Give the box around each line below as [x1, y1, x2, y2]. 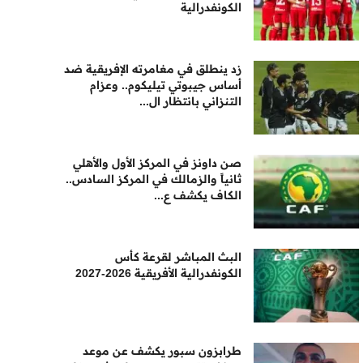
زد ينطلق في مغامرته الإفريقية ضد [64, 62, 242, 76]
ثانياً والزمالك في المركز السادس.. [66, 172, 242, 186]
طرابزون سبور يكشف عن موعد [83, 344, 242, 358]
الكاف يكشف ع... [154, 188, 242, 203]
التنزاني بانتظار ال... [139, 94, 242, 109]
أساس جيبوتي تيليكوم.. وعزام [90, 78, 242, 92]
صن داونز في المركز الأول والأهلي [73, 156, 242, 170]
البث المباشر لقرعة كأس [115, 250, 242, 264]
